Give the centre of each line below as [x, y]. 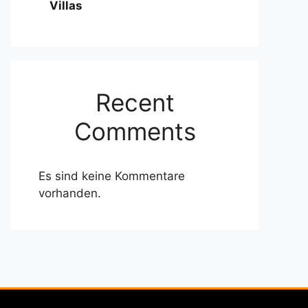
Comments [135, 131]
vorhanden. [70, 193]
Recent [135, 102]
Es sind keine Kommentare [112, 176]
